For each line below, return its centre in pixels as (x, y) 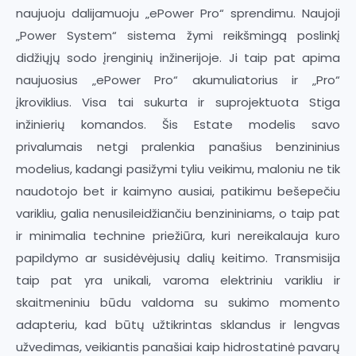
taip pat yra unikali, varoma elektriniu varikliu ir (178, 280)
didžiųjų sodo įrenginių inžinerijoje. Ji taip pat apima (178, 57)
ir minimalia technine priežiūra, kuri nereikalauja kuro (178, 235)
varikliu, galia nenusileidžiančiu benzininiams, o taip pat (178, 213)
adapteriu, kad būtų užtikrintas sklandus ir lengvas (178, 324)
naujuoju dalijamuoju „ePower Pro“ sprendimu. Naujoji (178, 13)
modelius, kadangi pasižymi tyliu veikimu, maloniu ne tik (178, 168)
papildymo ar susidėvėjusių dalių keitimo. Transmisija (178, 257)
